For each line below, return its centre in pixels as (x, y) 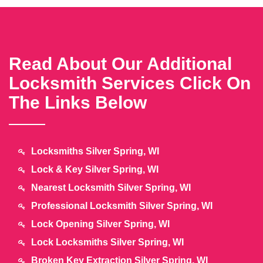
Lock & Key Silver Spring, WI (95, 169)
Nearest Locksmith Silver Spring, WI (111, 188)
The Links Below (78, 102)
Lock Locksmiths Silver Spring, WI (107, 242)
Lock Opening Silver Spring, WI (100, 224)
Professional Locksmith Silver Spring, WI (122, 206)
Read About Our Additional (120, 64)
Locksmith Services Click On (130, 83)
